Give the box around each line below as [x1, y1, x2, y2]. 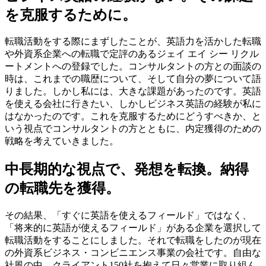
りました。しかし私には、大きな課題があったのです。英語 [5, 86, 261, 97]
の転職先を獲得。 [5, 180, 120, 197]
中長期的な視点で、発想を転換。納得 [5, 161, 249, 178]
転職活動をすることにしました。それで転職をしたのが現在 [5, 235, 261, 246]
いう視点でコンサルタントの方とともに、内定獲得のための [5, 123, 261, 134]
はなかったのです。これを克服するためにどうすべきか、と [5, 111, 261, 122]
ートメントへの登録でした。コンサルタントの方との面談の [5, 61, 261, 72]
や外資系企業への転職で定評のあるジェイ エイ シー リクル [5, 49, 259, 59]
